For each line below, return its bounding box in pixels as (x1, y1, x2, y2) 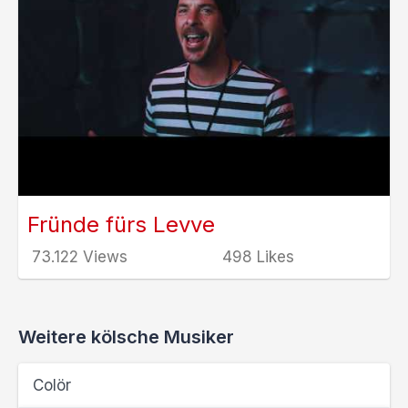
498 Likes (218, 248, 294, 266)
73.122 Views (27, 248, 127, 266)
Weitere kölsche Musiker (18, 326, 234, 348)
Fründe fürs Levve (27, 211, 215, 238)
